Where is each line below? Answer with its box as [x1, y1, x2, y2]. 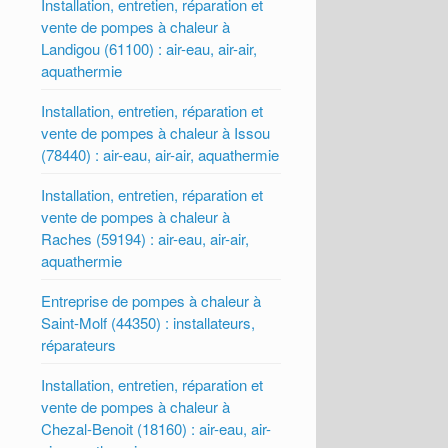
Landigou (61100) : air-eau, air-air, [41, 38, 258, 60]
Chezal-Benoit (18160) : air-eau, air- [41, 418, 272, 440]
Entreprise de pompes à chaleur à [41, 290, 262, 312]
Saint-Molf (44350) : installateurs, [41, 312, 256, 334]
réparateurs [41, 334, 117, 356]
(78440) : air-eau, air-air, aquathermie [41, 144, 280, 166]
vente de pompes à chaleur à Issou [41, 122, 271, 144]
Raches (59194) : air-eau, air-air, [41, 228, 250, 250]
